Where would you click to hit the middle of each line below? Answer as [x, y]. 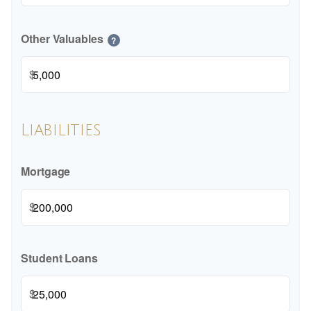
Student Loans [59, 258]
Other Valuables [62, 39]
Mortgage [46, 171]
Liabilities [61, 130]
